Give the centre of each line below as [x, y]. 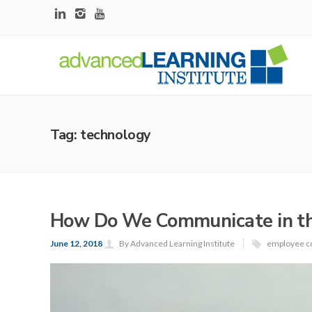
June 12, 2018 [77, 243]
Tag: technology [101, 135]
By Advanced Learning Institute [177, 243]
